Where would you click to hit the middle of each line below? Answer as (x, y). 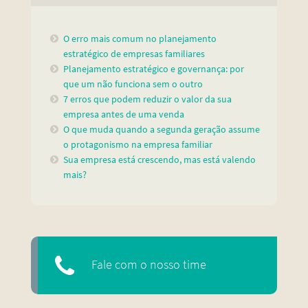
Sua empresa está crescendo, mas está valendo (160, 160)
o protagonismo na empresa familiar (138, 145)
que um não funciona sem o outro (134, 84)
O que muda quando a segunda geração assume (162, 130)
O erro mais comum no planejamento (140, 39)
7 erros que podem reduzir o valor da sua (148, 99)
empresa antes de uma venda (124, 114)
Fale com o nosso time (149, 265)
